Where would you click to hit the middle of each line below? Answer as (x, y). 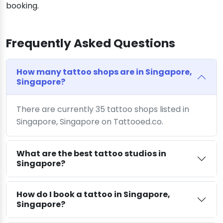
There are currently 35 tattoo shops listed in (103, 110)
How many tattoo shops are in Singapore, (104, 72)
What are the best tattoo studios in (91, 154)
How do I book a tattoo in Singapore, (93, 195)
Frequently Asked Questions (91, 43)
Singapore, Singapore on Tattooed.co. (90, 122)
